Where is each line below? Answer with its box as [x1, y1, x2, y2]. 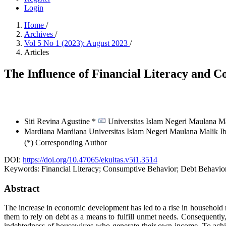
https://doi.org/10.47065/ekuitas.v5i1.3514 [23, 155, 157, 164]
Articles [24, 48, 49, 56]
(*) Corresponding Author [24, 138, 107, 147]
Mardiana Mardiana [24, 127, 89, 136]
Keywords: [4, 164, 41, 173]
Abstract [4, 183, 39, 194]
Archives [24, 30, 55, 38]
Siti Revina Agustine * [24, 117, 96, 126]
